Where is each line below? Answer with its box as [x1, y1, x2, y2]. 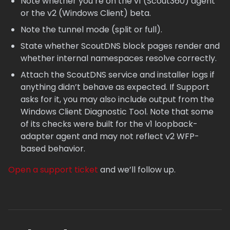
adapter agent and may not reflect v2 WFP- [21, 130, 199, 142]
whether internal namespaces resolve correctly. [21, 52, 217, 64]
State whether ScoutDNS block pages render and [21, 40, 220, 52]
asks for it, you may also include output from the [21, 93, 214, 105]
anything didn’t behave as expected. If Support [21, 81, 209, 93]
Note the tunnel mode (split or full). [21, 24, 162, 35]
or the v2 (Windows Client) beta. [21, 7, 151, 19]
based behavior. [21, 143, 85, 155]
